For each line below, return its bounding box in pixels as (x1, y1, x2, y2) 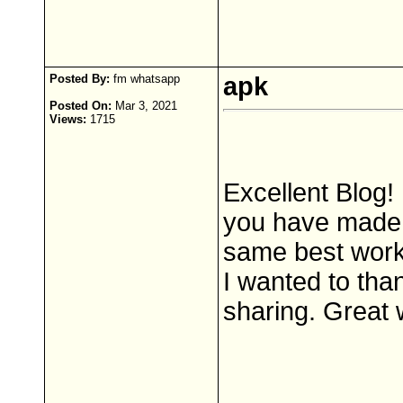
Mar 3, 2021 (112, 99, 177, 112)
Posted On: (49, 99, 112, 112)
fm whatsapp (110, 72, 180, 85)
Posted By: (49, 72, 110, 85)
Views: (49, 112, 86, 126)
